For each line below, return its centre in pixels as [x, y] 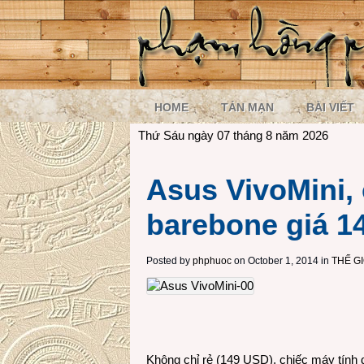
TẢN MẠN [247, 107]
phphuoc [212, 261]
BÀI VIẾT [330, 107]
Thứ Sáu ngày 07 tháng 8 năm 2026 [233, 135]
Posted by [169, 261]
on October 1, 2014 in [280, 261]
